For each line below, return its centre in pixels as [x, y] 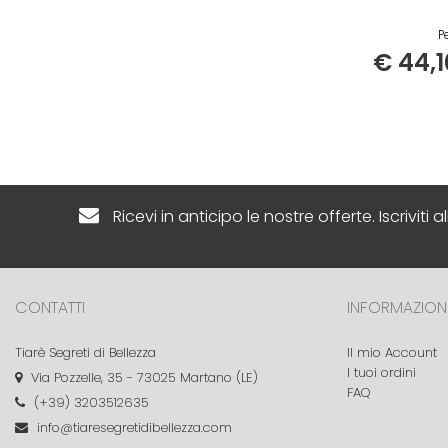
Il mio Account [392, 353]
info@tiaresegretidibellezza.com [132, 428]
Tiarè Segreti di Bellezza [85, 353]
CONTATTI [50, 308]
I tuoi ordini [382, 373]
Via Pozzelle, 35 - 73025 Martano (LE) [142, 378]
